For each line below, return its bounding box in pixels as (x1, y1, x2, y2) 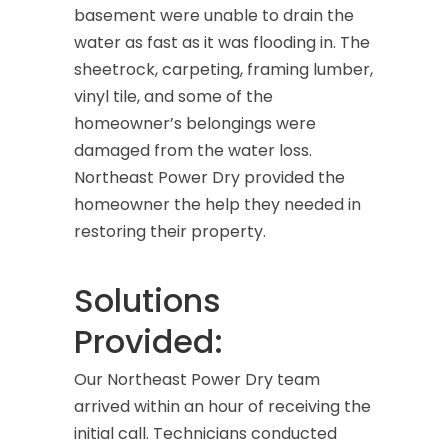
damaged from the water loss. (74, 139, 312, 162)
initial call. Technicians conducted (74, 422, 337, 445)
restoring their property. (74, 220, 266, 243)
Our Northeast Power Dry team (74, 368, 320, 391)
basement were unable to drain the (74, 4, 354, 27)
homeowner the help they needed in (74, 193, 361, 216)
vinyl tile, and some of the (74, 85, 273, 108)
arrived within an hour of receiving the (74, 395, 371, 418)
